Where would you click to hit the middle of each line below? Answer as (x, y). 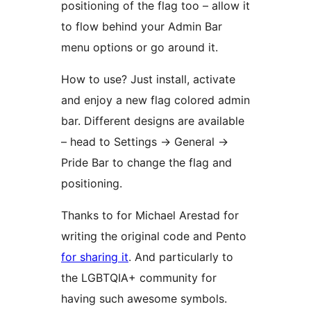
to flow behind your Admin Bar (142, 27)
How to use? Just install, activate (148, 79)
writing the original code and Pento (154, 236)
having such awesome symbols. (144, 299)
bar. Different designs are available (153, 121)
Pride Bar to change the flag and (146, 163)
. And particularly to (181, 257)
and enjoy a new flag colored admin (155, 100)
